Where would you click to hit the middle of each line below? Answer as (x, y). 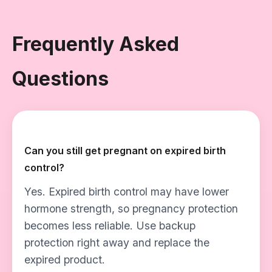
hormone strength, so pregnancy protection (131, 209)
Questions (60, 79)
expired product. (65, 260)
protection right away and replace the (117, 243)
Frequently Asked (96, 44)
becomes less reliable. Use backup (110, 226)
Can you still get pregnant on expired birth (125, 151)
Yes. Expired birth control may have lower (127, 192)
